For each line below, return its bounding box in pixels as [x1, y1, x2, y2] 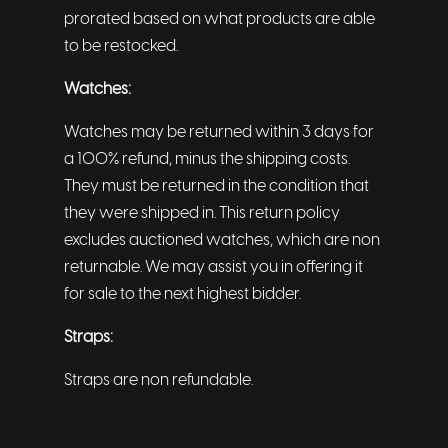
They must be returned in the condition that [64, 178, 369, 195]
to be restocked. [64, 38, 178, 55]
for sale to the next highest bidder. [64, 286, 301, 303]
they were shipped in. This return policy [64, 205, 340, 222]
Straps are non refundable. [64, 372, 253, 389]
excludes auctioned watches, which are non [64, 232, 380, 249]
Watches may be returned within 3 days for [64, 124, 374, 141]
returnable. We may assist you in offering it [64, 259, 363, 276]
